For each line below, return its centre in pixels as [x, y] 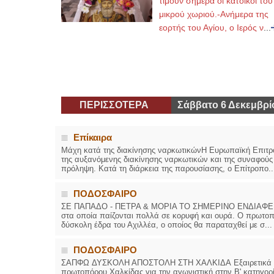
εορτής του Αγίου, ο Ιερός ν [211, 28]
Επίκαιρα [92, 137]
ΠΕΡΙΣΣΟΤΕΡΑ [114, 105]
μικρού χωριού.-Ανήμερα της [213, 14]
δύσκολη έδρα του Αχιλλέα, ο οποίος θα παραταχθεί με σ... [166, 225]
